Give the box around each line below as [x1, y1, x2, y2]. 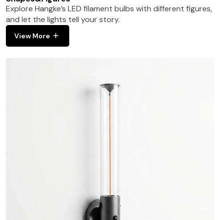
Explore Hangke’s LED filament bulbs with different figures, [6, 3, 213, 14]
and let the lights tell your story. [6, 14, 120, 25]
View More [14, 31, 51, 40]
